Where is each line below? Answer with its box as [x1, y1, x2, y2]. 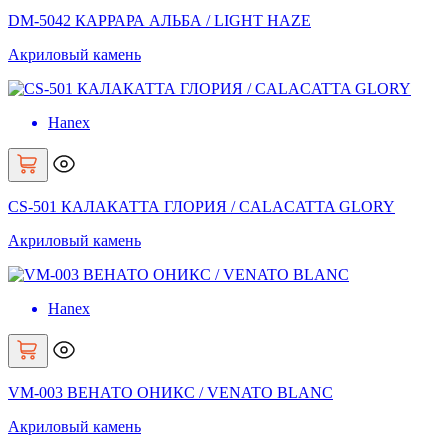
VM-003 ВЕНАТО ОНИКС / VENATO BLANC [8, 384, 333, 402]
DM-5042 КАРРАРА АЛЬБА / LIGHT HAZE [8, 12, 311, 30]
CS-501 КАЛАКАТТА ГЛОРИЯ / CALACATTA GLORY [8, 198, 395, 216]
